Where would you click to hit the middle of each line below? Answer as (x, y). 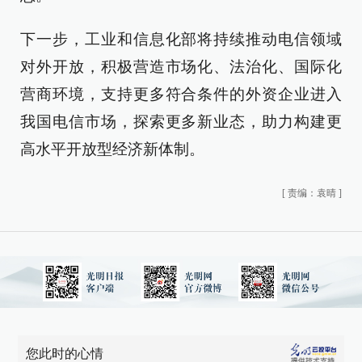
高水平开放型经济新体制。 (112, 149)
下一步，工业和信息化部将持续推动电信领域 (181, 39)
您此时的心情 (65, 354)
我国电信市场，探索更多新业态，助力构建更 (181, 122)
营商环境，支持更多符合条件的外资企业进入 (181, 94)
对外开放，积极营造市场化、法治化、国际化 (181, 67)
